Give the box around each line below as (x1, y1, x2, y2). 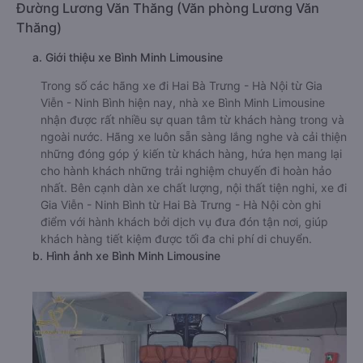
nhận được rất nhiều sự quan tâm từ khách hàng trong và (41, 113, 344, 127)
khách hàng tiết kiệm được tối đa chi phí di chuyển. (41, 232, 312, 246)
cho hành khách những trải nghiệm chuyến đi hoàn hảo (41, 164, 331, 178)
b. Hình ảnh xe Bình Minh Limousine (32, 249, 220, 263)
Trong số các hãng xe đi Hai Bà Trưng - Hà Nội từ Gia (41, 79, 322, 93)
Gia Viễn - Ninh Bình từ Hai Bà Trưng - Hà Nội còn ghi (41, 198, 321, 212)
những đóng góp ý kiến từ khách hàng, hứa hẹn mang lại (41, 147, 342, 161)
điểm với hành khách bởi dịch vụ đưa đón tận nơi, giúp (41, 215, 328, 229)
